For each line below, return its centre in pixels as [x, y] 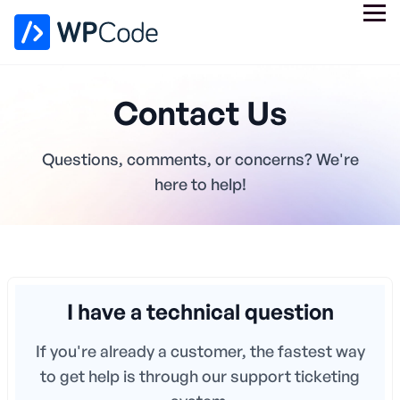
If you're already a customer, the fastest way [200, 351]
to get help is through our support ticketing [200, 376]
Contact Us [200, 113]
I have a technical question [200, 312]
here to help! [200, 184]
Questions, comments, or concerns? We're [200, 159]
